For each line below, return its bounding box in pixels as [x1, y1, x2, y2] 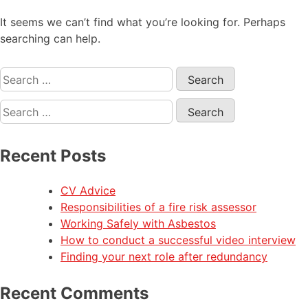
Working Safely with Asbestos [60, 216, 216, 230]
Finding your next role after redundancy [60, 249, 267, 263]
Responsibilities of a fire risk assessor [60, 199, 256, 214]
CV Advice [60, 183, 115, 197]
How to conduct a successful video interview [60, 232, 296, 247]
